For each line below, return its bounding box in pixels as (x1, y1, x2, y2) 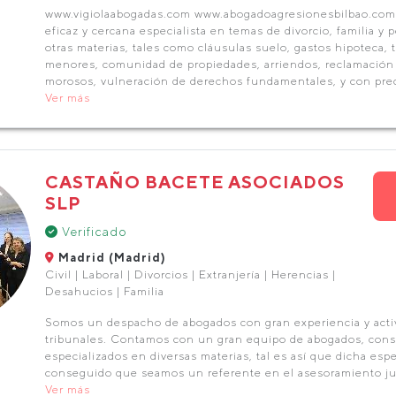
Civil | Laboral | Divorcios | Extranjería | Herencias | (44, 268, 336, 281)
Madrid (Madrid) (54, 251, 166, 264)
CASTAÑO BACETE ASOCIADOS (44, 171, 345, 192)
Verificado (57, 225, 127, 239)
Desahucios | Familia (44, 285, 164, 298)
